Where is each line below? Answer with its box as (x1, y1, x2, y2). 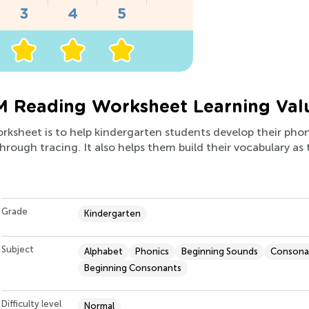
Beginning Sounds (181, 246, 258, 257)
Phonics (135, 246, 169, 257)
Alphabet (84, 246, 123, 257)
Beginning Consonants (84, 263, 181, 274)
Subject (1, 244, 34, 255)
